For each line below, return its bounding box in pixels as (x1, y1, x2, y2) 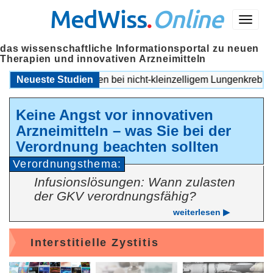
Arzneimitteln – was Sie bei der (16, 122, 231, 139)
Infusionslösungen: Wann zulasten (34, 175, 235, 189)
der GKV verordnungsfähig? (34, 189, 196, 203)
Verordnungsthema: (13, 158, 122, 170)
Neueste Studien (16, 74, 93, 85)
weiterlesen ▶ (173, 207, 230, 217)
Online (152, 4, 224, 34)
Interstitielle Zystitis (30, 236, 159, 249)
